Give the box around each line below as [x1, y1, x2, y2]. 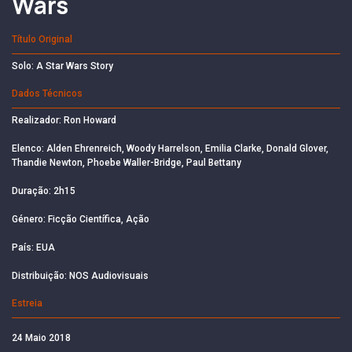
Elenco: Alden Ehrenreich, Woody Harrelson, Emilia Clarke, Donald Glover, [12, 142, 328, 154]
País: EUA [12, 241, 55, 253]
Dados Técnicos [12, 87, 82, 99]
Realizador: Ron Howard [12, 114, 116, 126]
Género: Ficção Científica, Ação [12, 213, 149, 225]
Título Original [12, 33, 72, 45]
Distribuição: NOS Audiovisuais [12, 269, 148, 281]
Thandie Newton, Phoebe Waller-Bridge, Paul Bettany [12, 156, 241, 168]
